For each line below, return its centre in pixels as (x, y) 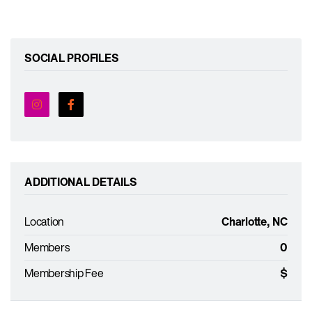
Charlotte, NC (255, 221)
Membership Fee (64, 273)
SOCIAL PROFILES (72, 58)
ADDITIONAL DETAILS (81, 182)
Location (45, 221)
